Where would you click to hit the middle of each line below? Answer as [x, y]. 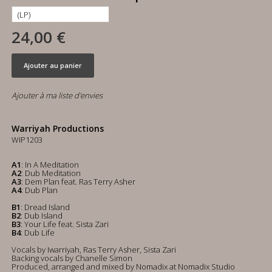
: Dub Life [38, 233]
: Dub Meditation [51, 173]
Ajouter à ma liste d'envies [57, 95]
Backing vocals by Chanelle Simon [72, 258]
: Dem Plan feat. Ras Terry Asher [78, 182]
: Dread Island [45, 207]
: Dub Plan [39, 190]
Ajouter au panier [53, 65]
